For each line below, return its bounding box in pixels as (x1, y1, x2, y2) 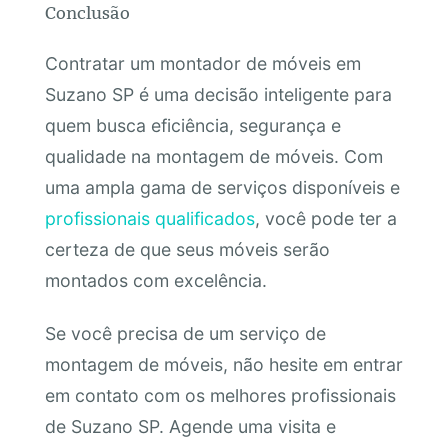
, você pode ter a (254, 207, 397, 229)
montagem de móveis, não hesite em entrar (44, 354, 403, 376)
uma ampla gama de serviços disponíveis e (44, 176, 400, 198)
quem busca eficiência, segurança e (44, 114, 341, 136)
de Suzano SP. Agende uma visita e (44, 416, 336, 438)
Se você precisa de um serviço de (44, 323, 326, 345)
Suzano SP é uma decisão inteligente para (44, 83, 392, 105)
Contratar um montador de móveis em (44, 52, 361, 74)
